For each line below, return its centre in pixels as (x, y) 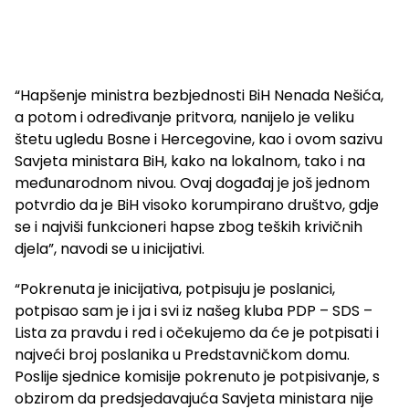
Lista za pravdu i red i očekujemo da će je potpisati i (197, 333)
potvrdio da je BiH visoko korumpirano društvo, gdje (197, 205)
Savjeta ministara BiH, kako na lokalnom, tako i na (190, 162)
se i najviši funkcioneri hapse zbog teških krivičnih (189, 227)
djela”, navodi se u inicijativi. (110, 249)
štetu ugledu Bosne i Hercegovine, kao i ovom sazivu (199, 140)
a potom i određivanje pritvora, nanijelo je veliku (184, 118)
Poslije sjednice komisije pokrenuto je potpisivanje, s (197, 377)
